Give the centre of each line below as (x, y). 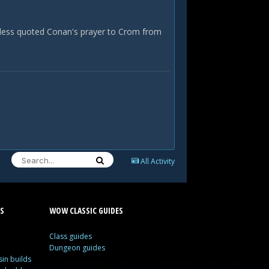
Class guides (70, 236)
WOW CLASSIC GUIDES (86, 210)
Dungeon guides (77, 248)
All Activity (158, 161)
